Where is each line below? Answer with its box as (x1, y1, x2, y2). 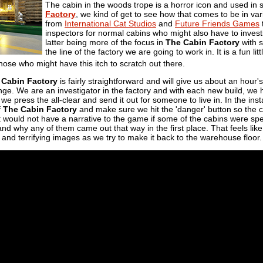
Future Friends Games (175, 18, 259, 28)
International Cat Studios (65, 18, 156, 28)
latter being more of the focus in (45, 37, 166, 47)
